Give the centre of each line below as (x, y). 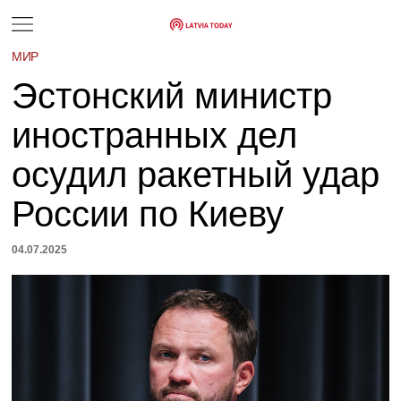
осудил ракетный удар (196, 175)
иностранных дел (155, 135)
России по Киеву (148, 214)
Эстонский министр (172, 96)
